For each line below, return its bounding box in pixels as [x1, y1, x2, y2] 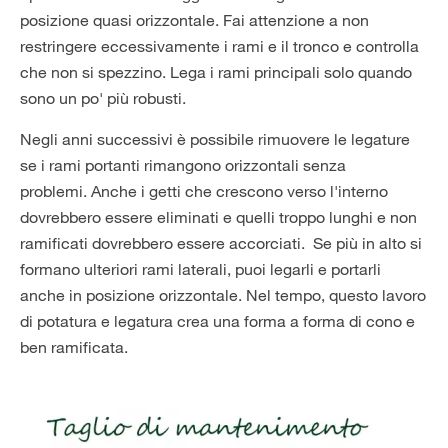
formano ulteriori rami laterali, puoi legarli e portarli [20, 259, 381, 280]
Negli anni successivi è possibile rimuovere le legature [20, 129, 410, 150]
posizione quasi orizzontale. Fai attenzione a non [20, 10, 369, 31]
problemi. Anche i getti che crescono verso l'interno [20, 181, 388, 202]
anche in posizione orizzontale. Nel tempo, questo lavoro [20, 285, 426, 306]
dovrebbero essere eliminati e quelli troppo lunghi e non [20, 207, 417, 228]
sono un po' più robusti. [20, 88, 186, 109]
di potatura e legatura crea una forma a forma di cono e [20, 311, 415, 332]
